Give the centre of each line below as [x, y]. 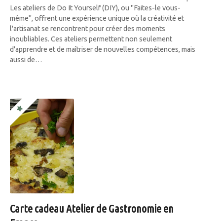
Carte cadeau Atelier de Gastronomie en [92, 209]
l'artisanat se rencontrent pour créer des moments [88, 29]
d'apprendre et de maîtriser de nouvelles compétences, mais [103, 50]
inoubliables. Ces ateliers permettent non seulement [91, 39]
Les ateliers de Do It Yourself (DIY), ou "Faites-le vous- [95, 8]
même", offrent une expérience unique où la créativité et [97, 18]
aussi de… [26, 60]
